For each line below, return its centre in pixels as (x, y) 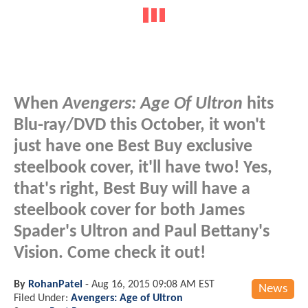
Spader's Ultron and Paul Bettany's (142, 232)
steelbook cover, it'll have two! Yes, (143, 168)
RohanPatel (55, 284)
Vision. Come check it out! (110, 253)
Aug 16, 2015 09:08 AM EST (153, 284)
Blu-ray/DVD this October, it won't (140, 125)
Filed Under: (42, 298)
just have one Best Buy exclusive (133, 146)
